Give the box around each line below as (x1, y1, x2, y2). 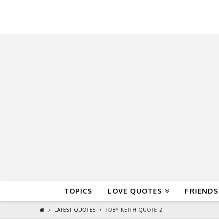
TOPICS (64, 186, 93, 195)
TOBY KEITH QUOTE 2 (105, 207, 163, 213)
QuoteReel (39, 2, 167, 32)
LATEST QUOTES (54, 207, 96, 213)
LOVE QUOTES (108, 186, 163, 195)
